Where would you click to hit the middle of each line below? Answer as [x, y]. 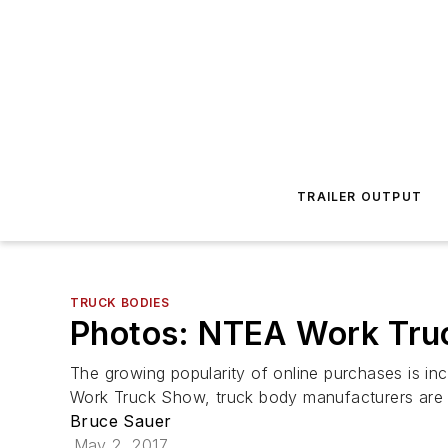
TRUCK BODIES [120, 302]
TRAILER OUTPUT [360, 196]
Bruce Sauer [121, 421]
